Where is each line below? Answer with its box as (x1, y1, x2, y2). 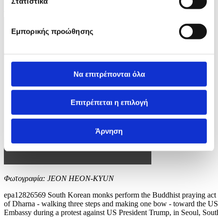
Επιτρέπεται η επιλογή (70, 98, 148, 107)
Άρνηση (95, 127, 123, 135)
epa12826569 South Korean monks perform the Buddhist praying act (4, 190, 216, 199)
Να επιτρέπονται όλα (73, 70, 145, 78)
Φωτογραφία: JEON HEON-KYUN (4, 174, 114, 182)
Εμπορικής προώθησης (11, 27, 93, 36)
